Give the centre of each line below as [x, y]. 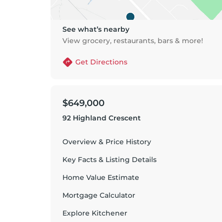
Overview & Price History [107, 142]
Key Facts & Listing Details [110, 160]
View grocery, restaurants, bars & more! [133, 41]
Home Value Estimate [101, 177]
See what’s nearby [96, 29]
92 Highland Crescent [102, 118]
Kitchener [110, 213]
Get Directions [101, 62]
